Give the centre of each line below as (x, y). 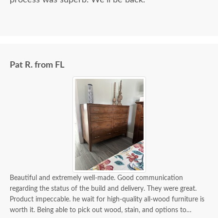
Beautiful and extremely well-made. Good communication (96, 178)
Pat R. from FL (37, 65)
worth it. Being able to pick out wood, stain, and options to (98, 210)
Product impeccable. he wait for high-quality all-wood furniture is (107, 200)
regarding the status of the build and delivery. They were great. (103, 189)
